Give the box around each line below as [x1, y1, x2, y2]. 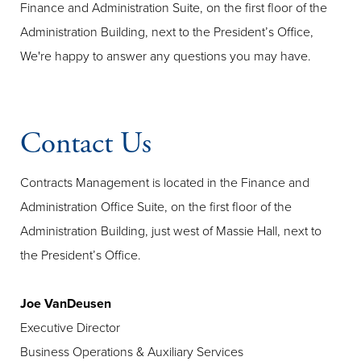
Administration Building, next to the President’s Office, [20, 24, 313, 40]
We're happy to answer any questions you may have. [20, 48, 311, 64]
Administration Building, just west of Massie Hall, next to [20, 223, 322, 239]
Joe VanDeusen [20, 296, 111, 312]
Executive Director [20, 320, 120, 336]
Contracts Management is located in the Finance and [20, 175, 309, 191]
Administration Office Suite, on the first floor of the [20, 199, 292, 215]
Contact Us [20, 125, 151, 163]
